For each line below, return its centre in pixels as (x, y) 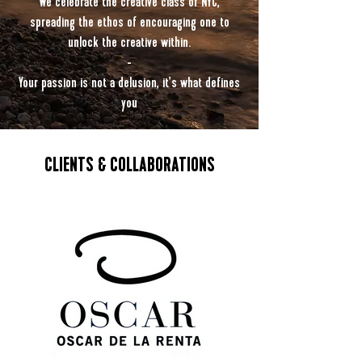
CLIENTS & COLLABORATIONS (129, 165)
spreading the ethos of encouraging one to (129, 22)
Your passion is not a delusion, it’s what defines (129, 82)
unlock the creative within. (129, 42)
